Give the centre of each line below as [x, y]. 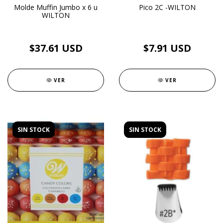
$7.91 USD [167, 48]
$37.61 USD [56, 48]
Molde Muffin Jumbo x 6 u [56, 7]
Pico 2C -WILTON [167, 7]
